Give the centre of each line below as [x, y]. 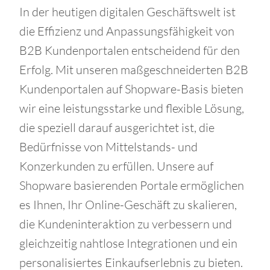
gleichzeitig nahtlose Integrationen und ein [128, 243]
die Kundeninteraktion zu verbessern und [126, 224]
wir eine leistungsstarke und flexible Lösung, [132, 108]
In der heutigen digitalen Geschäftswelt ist [127, 12]
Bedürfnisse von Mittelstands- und [108, 147]
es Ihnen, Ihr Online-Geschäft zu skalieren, [128, 205]
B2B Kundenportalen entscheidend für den [130, 50]
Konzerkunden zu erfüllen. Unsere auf [116, 166]
